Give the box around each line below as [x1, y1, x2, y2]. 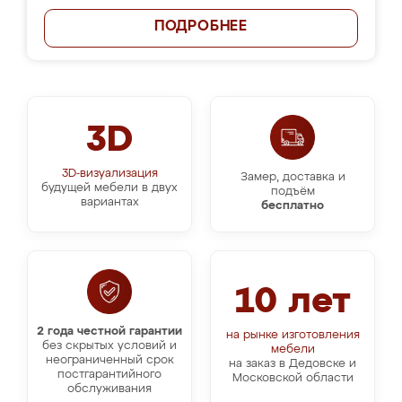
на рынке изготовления [225, 329, 360, 341]
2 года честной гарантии [37, 326, 182, 337]
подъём [270, 186, 315, 197]
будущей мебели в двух [41, 182, 178, 194]
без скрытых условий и [42, 340, 177, 352]
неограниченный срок [45, 354, 174, 366]
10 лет [234, 284, 351, 320]
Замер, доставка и [240, 171, 345, 183]
